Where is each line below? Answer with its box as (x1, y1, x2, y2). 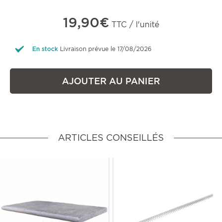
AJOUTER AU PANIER (62, 76, 160, 87)
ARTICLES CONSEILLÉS (58, 132, 164, 143)
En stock (32, 45, 58, 53)
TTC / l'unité (109, 20, 159, 30)
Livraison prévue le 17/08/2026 (60, 45, 152, 53)
